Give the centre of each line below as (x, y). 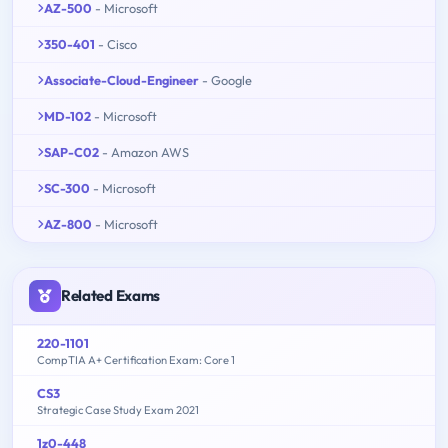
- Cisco (117, 44)
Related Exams (111, 296)
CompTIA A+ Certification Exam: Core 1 (136, 360)
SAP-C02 (71, 152)
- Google (227, 80)
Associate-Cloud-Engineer (121, 80)
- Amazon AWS (145, 152)
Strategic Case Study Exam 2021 (118, 410)
